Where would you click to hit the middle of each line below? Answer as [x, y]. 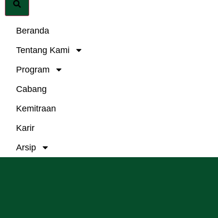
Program [33, 69]
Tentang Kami [43, 50]
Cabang [32, 89]
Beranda [33, 30]
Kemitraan [36, 108]
